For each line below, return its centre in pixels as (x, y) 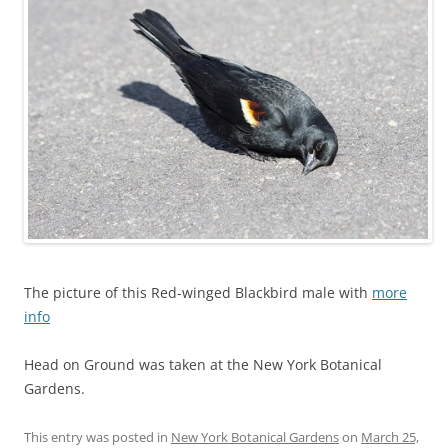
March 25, (390, 436)
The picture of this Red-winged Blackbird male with (198, 292)
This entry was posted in (97, 436)
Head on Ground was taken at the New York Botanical (203, 364)
